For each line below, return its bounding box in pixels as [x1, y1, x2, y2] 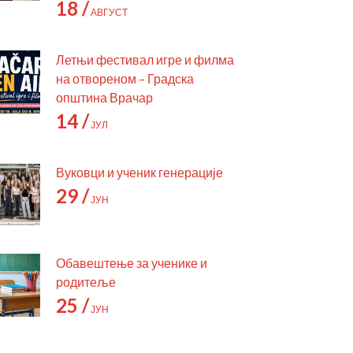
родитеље [56, 274, 116, 289]
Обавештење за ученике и [56, 255, 207, 270]
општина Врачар [56, 90, 153, 105]
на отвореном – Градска [56, 71, 194, 86]
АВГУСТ [89, 6, 128, 18]
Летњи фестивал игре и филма [56, 52, 234, 67]
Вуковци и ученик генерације [56, 165, 223, 180]
